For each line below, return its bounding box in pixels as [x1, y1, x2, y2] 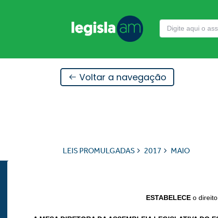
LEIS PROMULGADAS [62, 146, 135, 155]
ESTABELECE [145, 194, 193, 202]
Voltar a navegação [76, 71, 166, 83]
